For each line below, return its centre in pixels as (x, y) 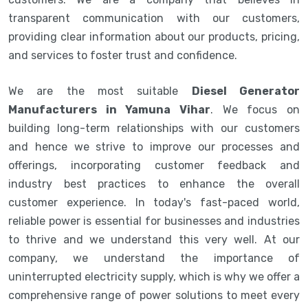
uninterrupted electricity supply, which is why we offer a (154, 276)
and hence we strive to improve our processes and (154, 146)
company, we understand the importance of (154, 258)
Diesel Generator (246, 91)
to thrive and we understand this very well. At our (154, 239)
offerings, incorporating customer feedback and (154, 165)
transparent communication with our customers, (154, 18)
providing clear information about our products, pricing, (154, 36)
